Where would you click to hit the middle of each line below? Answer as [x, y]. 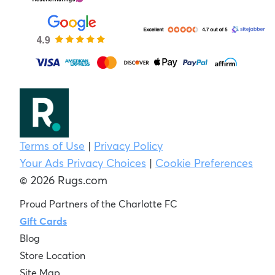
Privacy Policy [128, 145]
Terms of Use [52, 145]
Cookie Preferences [204, 163]
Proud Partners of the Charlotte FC [99, 203]
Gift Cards [43, 221]
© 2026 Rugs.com [64, 180]
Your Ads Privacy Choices [83, 163]
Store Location [52, 255]
